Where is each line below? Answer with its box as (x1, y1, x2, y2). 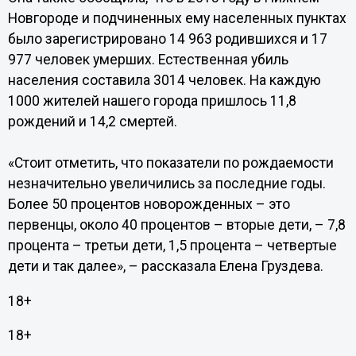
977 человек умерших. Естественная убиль (7, 52, 288, 68)
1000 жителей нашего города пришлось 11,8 (7, 93, 296, 109)
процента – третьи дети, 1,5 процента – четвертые (7, 238, 337, 253)
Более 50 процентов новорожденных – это (7, 196, 290, 212)
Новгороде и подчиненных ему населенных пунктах (7, 10, 346, 26)
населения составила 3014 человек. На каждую (7, 72, 321, 88)
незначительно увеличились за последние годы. (7, 176, 326, 192)
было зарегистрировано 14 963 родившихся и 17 (7, 31, 327, 47)
